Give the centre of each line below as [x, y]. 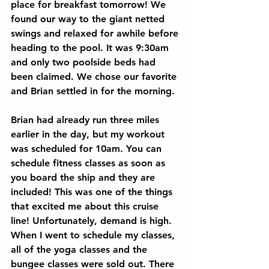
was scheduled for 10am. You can [88, 149]
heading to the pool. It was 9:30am [91, 48]
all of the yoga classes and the [80, 249]
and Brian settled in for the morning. [96, 91]
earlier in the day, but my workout [89, 134]
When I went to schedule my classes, [94, 235]
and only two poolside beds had [85, 62]
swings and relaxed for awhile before [96, 33]
